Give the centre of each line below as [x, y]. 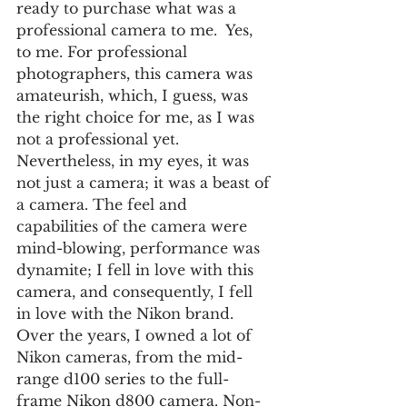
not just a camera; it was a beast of [145, 182]
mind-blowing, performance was [140, 248]
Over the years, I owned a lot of [136, 335]
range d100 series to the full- [123, 378]
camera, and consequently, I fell [137, 291]
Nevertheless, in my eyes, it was [135, 160]
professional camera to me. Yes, [137, 30]
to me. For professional [104, 51]
